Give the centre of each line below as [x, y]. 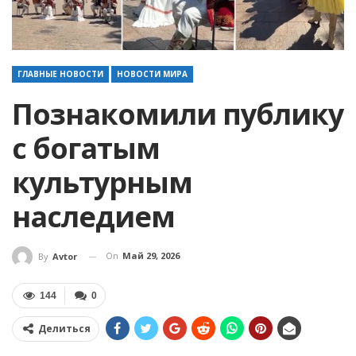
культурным [102, 183]
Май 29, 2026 [151, 256]
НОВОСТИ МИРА [152, 74]
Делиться [64, 329]
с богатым [86, 149]
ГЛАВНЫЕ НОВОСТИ [60, 74]
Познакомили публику [178, 114]
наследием [93, 217]
